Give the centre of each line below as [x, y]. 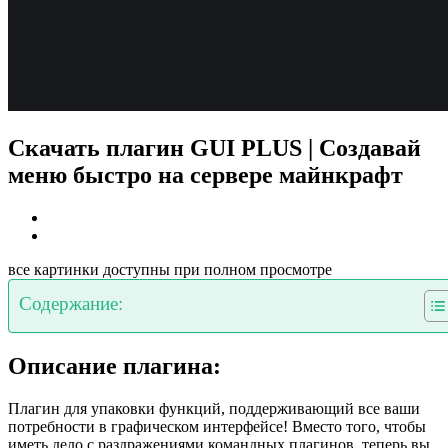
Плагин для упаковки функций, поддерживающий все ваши [214, 408]
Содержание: [71, 303]
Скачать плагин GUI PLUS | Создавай [214, 147]
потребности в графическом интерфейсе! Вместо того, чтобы [217, 426]
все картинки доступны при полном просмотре [170, 269]
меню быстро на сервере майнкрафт [205, 174]
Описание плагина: [114, 365]
